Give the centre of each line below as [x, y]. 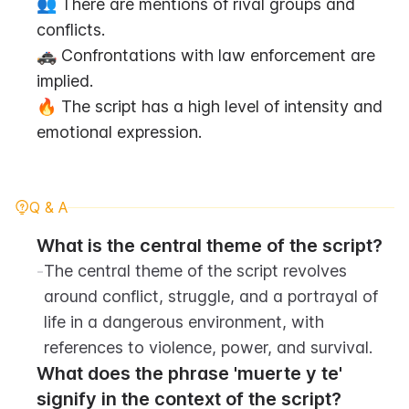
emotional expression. [119, 132]
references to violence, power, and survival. [208, 347]
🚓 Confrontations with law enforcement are [206, 55]
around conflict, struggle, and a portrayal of [211, 296]
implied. [65, 81]
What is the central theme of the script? [210, 246]
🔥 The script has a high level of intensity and [210, 106]
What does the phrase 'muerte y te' [189, 373]
